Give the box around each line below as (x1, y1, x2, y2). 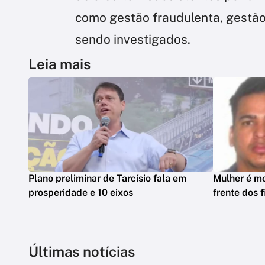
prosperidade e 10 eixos (28, 186, 133, 198)
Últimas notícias (28, 243, 135, 260)
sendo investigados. (75, 31, 190, 47)
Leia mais (28, 55, 91, 72)
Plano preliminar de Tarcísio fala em (28, 172, 186, 184)
